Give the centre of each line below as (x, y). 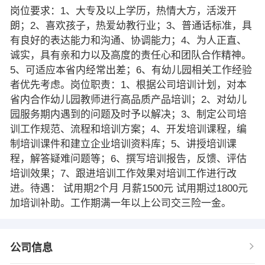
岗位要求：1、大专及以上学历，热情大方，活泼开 (123, 11)
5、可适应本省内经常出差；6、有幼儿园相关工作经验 (131, 70)
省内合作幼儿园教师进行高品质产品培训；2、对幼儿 (128, 99)
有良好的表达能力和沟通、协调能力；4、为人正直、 (128, 40)
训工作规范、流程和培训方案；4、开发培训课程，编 (128, 129)
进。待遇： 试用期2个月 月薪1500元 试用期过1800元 (129, 188)
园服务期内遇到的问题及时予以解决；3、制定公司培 (128, 114)
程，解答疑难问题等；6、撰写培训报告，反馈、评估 (128, 159)
